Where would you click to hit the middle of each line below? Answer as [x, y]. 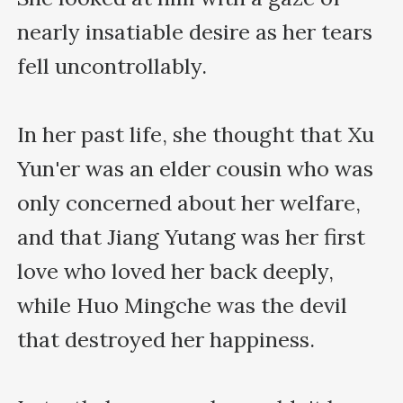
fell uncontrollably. [112, 66]
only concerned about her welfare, [189, 202]
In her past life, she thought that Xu [196, 134]
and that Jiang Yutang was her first [192, 237]
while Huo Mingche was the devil [183, 305]
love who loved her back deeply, [176, 271]
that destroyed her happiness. [166, 339]
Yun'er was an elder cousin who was [196, 168]
